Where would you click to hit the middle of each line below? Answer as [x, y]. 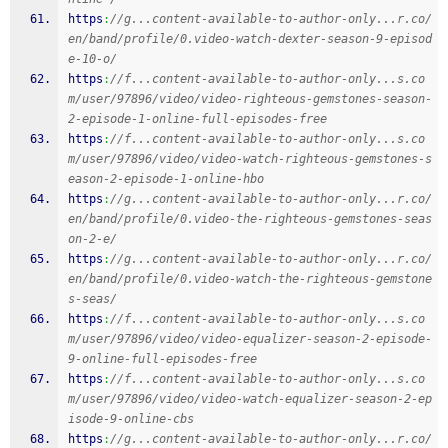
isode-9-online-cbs [131, 419]
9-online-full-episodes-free [162, 359]
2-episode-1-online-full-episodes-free [197, 119]
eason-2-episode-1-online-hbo [166, 179]
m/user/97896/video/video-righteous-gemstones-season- [250, 99]
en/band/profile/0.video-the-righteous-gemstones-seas [250, 219]
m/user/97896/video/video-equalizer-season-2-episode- [250, 339]
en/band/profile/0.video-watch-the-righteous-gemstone [250, 279]
